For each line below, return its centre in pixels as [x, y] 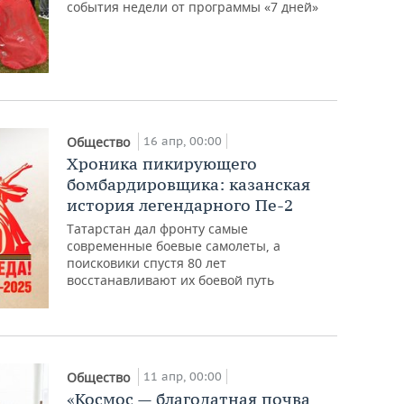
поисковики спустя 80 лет [147, 262]
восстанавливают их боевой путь [171, 280]
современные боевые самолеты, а [174, 245]
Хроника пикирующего [162, 163]
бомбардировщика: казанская [189, 184]
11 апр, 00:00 [183, 376]
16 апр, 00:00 [183, 141]
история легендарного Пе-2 [180, 205]
